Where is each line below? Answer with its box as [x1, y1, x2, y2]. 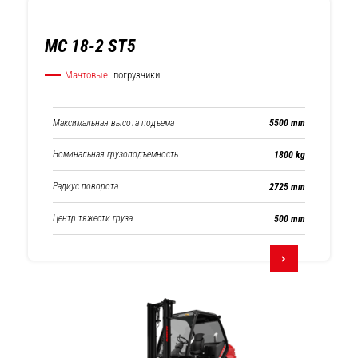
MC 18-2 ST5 [45, 36, 136, 56]
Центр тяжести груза [53, 213, 133, 224]
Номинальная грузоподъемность [53, 149, 178, 160]
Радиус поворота [53, 181, 118, 192]
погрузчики [111, 69, 160, 81]
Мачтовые [65, 69, 108, 81]
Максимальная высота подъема [53, 117, 174, 129]
